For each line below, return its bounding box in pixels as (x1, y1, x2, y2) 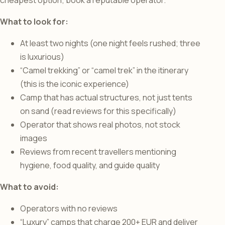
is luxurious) (20, 51, 64, 63)
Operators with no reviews (20, 203, 118, 214)
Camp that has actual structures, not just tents (20, 92, 192, 103)
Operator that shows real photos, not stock (20, 119, 180, 131)
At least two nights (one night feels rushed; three (20, 38, 200, 49)
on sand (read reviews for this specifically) (20, 105, 176, 117)
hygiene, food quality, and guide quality (20, 160, 160, 171)
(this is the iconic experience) (20, 78, 129, 90)
